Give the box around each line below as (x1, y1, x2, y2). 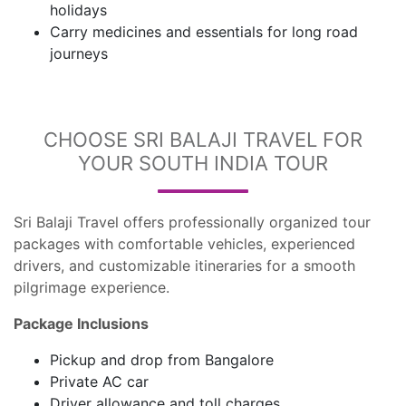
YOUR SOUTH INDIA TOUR (78, 151, 328, 175)
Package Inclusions (14, 314, 149, 333)
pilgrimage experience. (14, 278, 169, 296)
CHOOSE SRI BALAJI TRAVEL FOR (43, 128, 362, 151)
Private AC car (50, 372, 149, 391)
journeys (50, 44, 108, 63)
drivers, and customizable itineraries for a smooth (14, 256, 355, 275)
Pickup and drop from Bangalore (50, 351, 274, 369)
